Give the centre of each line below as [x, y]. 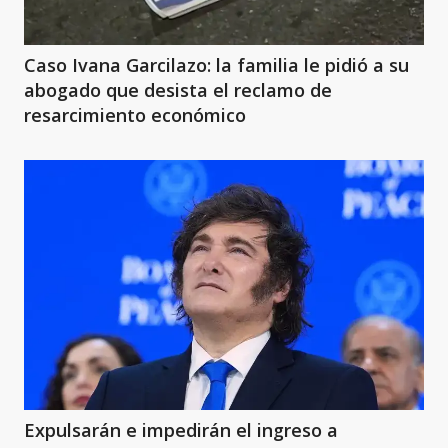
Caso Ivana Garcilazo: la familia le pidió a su [216, 65]
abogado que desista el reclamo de [178, 90]
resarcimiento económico [135, 115]
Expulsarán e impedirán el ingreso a [181, 430]
